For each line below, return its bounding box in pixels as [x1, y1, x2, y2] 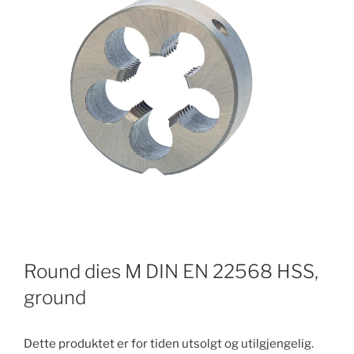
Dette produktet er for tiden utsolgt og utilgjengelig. [24, 337, 314, 352]
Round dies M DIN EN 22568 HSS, [24, 260, 318, 284]
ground [24, 286, 86, 310]
